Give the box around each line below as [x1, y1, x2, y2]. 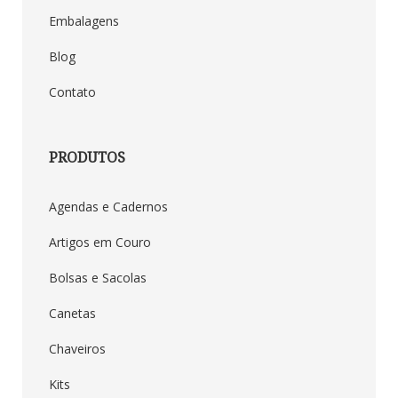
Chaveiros [49, 340, 106, 358]
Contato [49, 83, 96, 100]
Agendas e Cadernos [49, 198, 168, 216]
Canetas [49, 305, 96, 322]
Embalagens [49, 12, 119, 29]
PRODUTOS [49, 147, 125, 168]
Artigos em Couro [49, 234, 151, 251]
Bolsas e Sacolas [49, 269, 147, 287]
